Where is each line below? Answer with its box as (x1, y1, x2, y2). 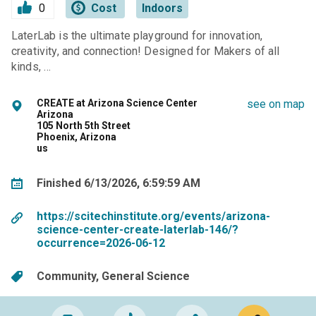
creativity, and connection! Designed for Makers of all (11, 44, 280, 59)
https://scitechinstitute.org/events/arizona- (37, 209, 270, 224)
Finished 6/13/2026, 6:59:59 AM (37, 176, 200, 190)
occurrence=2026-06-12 (37, 236, 165, 250)
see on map (247, 97, 305, 111)
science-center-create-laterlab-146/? (37, 223, 238, 237)
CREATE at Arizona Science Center (37, 97, 197, 109)
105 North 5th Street (37, 120, 130, 132)
